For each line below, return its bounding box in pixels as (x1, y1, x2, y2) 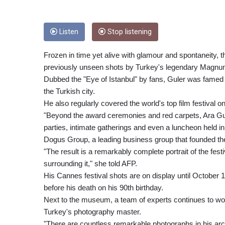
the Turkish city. (44, 86, 95, 95)
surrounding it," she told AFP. (44, 159, 137, 168)
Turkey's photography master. (44, 207, 141, 216)
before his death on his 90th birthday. (44, 183, 163, 192)
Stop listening (105, 27, 152, 36)
